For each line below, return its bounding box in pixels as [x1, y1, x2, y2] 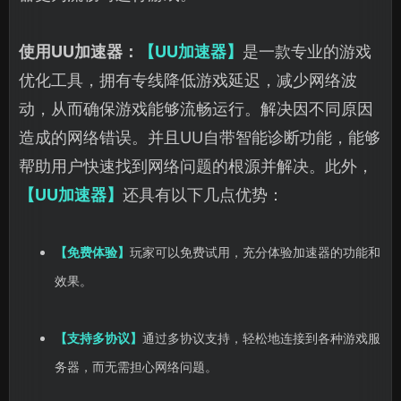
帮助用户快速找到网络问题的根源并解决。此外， [19, 157, 373, 176]
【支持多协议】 [55, 330, 142, 346]
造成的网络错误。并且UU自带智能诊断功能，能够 [19, 128, 380, 148]
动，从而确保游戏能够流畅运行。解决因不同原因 [19, 99, 373, 119]
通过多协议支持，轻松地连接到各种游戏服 [142, 330, 380, 346]
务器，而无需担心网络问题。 [55, 359, 218, 375]
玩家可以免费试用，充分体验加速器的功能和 [130, 244, 380, 260]
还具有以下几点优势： [123, 185, 284, 205]
